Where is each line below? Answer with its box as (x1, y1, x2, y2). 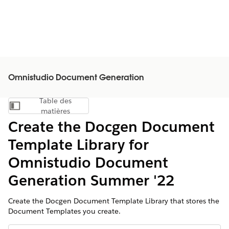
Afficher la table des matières (48, 104, 136, 113)
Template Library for (8, 135, 149, 154)
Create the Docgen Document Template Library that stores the (8, 196, 219, 205)
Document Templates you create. (8, 207, 121, 216)
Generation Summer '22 (8, 171, 174, 190)
